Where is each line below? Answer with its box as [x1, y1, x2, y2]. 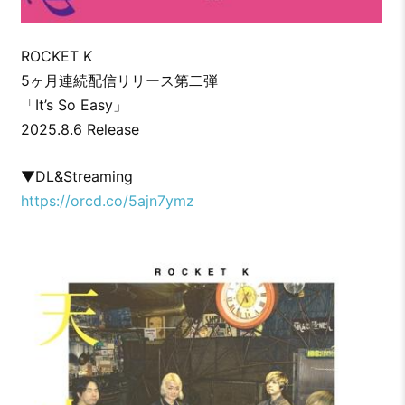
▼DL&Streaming [20, 166, 133, 185]
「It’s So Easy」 [20, 95, 127, 114]
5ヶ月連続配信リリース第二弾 [20, 71, 218, 89]
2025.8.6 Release [20, 119, 139, 138]
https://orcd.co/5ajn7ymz [20, 191, 194, 210]
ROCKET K [20, 46, 92, 65]
